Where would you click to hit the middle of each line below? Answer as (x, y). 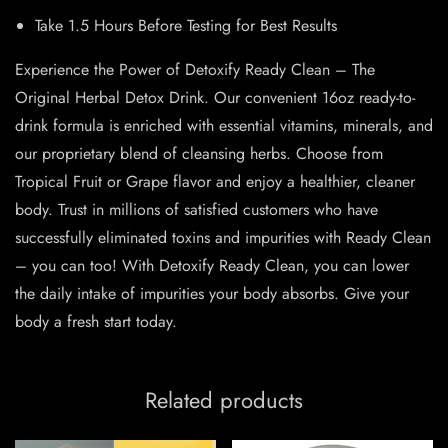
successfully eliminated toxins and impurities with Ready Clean (223, 238)
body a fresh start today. (96, 322)
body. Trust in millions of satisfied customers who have (196, 210)
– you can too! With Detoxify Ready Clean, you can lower (212, 266)
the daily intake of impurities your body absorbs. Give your (212, 294)
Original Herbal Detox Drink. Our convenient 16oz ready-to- (215, 98)
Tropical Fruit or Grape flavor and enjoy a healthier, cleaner (215, 182)
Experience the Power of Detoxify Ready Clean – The (195, 70)
